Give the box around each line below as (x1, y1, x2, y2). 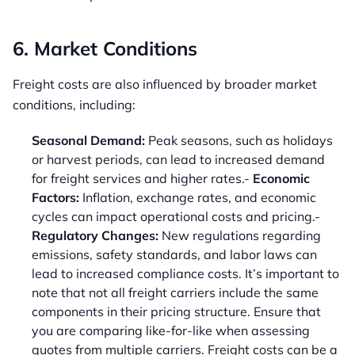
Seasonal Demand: (32, 132, 145, 149)
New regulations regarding (158, 227, 321, 244)
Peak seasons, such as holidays (145, 132, 333, 149)
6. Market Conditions (13, 36, 197, 61)
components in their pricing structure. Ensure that (32, 303, 321, 320)
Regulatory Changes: (32, 227, 158, 244)
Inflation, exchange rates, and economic (79, 189, 316, 206)
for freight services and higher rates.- (32, 170, 253, 187)
